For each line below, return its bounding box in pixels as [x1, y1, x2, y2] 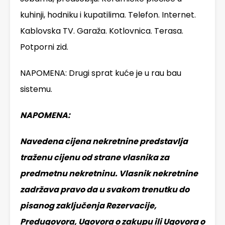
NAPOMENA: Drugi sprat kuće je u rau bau [20, 67, 181, 79]
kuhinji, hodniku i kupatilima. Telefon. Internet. [20, 9, 196, 21]
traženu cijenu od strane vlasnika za [20, 152, 169, 164]
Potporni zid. [20, 41, 68, 53]
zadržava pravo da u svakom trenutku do [20, 184, 189, 196]
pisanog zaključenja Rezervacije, [20, 200, 157, 212]
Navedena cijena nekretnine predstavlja [20, 136, 188, 148]
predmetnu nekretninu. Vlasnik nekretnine [20, 168, 198, 180]
